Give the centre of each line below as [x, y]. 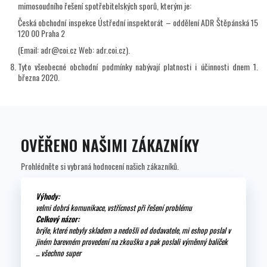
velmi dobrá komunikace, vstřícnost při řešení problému [114, 208]
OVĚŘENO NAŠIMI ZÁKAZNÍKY [110, 145]
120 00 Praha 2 [41, 33]
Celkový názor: [58, 219]
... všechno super [58, 253]
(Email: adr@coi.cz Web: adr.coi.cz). [74, 50]
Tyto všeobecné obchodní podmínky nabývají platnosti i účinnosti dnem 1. [138, 67]
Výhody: [48, 196]
